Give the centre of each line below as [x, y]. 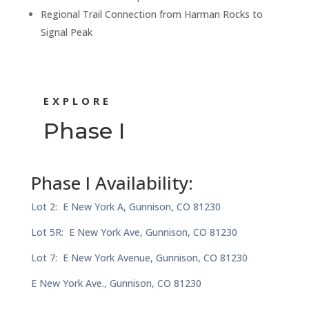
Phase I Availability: [112, 182]
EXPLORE [77, 100]
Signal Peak [66, 32]
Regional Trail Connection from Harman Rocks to [151, 14]
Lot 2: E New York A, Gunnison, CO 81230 [126, 206]
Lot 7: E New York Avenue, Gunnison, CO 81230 [139, 257]
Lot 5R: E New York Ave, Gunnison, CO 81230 [134, 232]
